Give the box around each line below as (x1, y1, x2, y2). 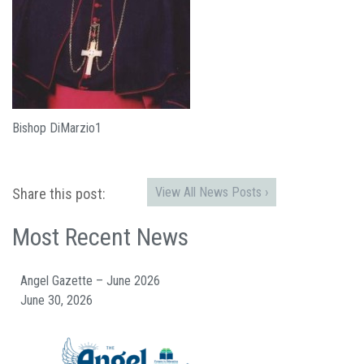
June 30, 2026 (20, 292, 93, 308)
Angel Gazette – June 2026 (20, 273, 160, 288)
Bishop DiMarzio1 (12, 120, 102, 136)
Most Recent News (12, 223, 188, 251)
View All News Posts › (155, 184, 268, 200)
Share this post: (12, 185, 106, 203)
